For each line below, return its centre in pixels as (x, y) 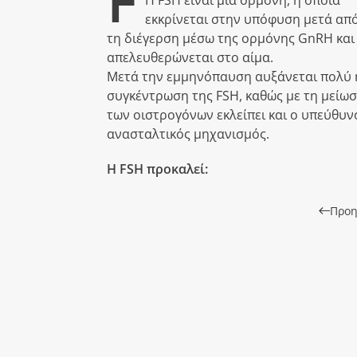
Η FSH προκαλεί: (157, 169)
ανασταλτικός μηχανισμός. (188, 133)
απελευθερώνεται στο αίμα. (190, 57)
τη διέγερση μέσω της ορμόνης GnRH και (231, 38)
